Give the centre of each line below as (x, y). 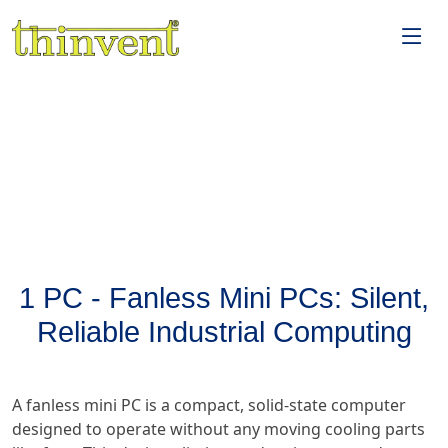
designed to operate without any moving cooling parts (218, 429)
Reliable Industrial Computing (224, 332)
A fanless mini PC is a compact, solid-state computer (209, 405)
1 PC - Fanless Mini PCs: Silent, (224, 298)
